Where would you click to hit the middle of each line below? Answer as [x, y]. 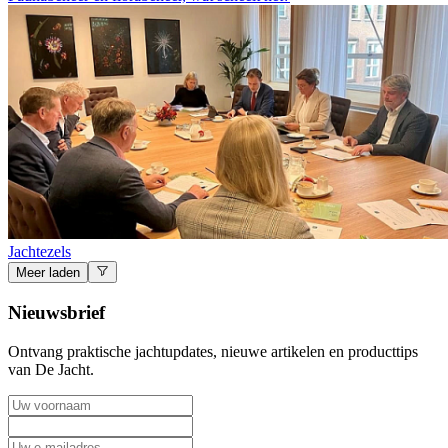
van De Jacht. [51, 369]
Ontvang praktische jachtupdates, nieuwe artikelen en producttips [213, 351]
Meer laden [48, 273]
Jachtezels [39, 251]
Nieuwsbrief [56, 312]
